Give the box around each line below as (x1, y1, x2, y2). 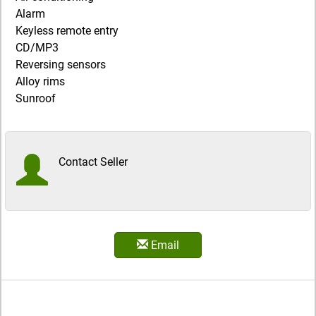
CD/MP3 (16, 41, 59, 55)
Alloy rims (16, 75, 65, 89)
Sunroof (16, 92, 56, 106)
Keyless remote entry (16, 24, 119, 38)
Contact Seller (59, 155, 128, 169)
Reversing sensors (16, 58, 106, 72)
